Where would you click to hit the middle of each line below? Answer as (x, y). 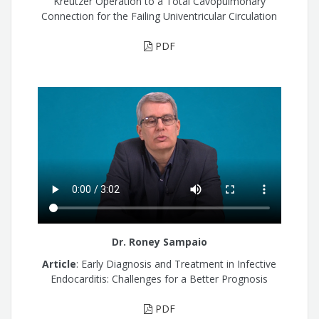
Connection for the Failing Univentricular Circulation (159, 16)
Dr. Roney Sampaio (159, 242)
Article (59, 263)
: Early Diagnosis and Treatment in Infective (177, 263)
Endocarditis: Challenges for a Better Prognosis (159, 278)
